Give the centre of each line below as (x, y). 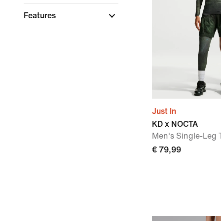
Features (41, 16)
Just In (164, 111)
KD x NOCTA (175, 124)
